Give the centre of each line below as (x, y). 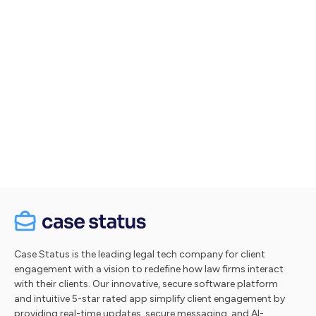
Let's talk (158, 106)
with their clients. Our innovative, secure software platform (146, 284)
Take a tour (158, 138)
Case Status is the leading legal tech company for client (140, 255)
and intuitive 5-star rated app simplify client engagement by (150, 299)
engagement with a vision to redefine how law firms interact (149, 269)
